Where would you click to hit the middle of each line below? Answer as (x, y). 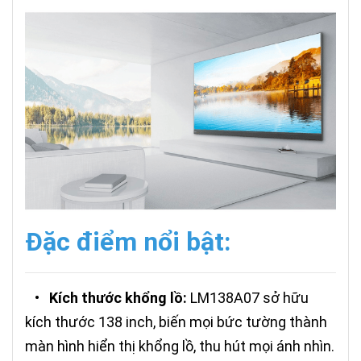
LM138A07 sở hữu (248, 298)
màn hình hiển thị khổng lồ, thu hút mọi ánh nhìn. (180, 346)
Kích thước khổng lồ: (118, 298)
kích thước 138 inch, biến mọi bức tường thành (176, 322)
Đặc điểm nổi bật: (128, 242)
